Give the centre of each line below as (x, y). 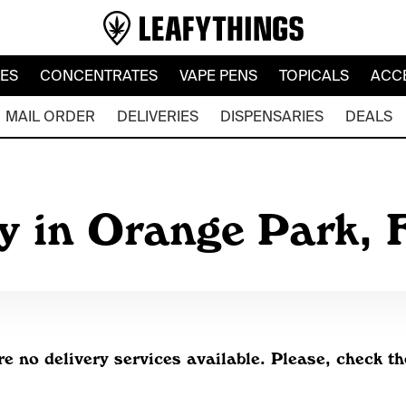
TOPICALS (314, 76)
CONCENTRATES (98, 76)
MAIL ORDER (50, 116)
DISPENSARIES (271, 116)
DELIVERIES (157, 116)
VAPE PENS (218, 76)
